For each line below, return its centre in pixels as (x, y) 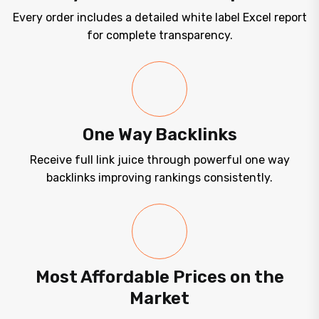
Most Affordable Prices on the (159, 277)
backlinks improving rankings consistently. (159, 178)
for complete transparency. (159, 36)
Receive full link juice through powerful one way (159, 160)
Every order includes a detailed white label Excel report (159, 18)
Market (159, 299)
